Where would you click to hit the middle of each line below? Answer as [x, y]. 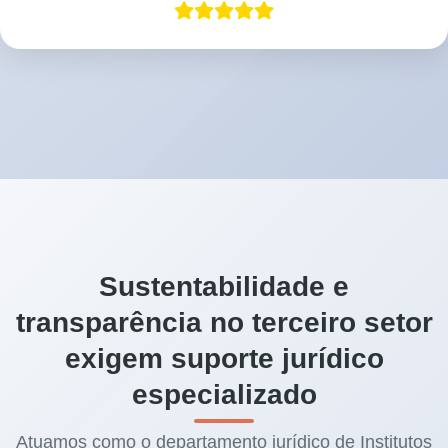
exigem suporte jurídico [224, 359]
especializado [224, 395]
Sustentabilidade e [224, 287]
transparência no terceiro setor [224, 323]
